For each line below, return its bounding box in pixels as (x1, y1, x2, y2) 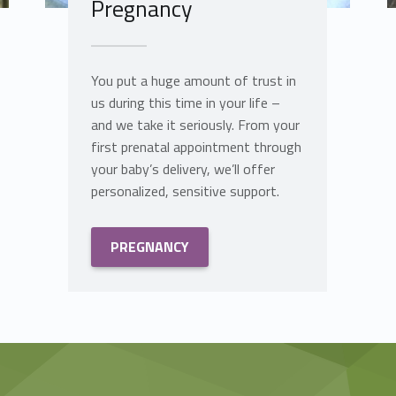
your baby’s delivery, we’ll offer (91, 158, 276, 180)
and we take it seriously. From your (91, 114, 301, 136)
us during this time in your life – (91, 92, 281, 114)
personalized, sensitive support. (91, 180, 280, 202)
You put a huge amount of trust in (91, 70, 297, 92)
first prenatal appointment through (91, 136, 302, 158)
